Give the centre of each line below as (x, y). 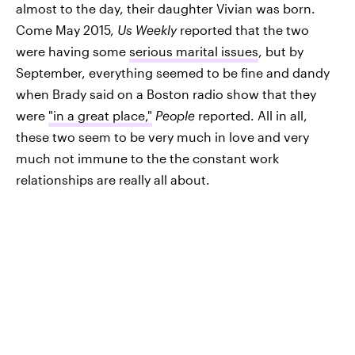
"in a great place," (100, 115)
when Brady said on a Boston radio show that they (166, 94)
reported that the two (244, 30)
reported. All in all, (251, 115)
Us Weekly (149, 30)
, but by (281, 51)
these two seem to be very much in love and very (162, 137)
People (175, 115)
